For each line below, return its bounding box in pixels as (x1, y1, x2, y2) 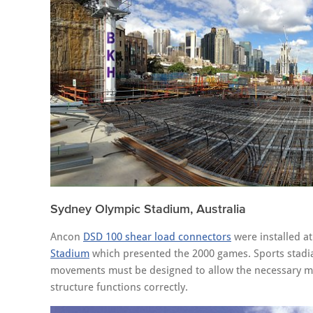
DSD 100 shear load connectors (83, 231, 231, 243)
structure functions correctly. (50, 281, 188, 293)
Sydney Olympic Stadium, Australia (50, 202, 246, 216)
